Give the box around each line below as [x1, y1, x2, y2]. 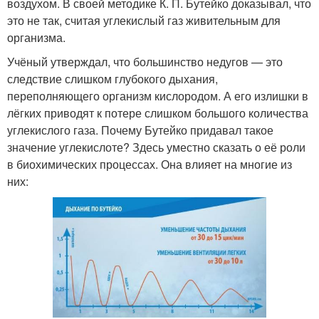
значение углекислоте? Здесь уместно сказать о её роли [7, 139, 305, 156]
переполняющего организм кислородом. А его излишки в [7, 88, 308, 105]
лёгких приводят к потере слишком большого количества [7, 105, 308, 122]
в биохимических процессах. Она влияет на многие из [7, 156, 292, 173]
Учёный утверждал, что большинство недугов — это [7, 53, 283, 70]
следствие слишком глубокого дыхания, [7, 70, 218, 88]
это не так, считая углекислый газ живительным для [7, 12, 281, 29]
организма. [7, 29, 66, 46]
